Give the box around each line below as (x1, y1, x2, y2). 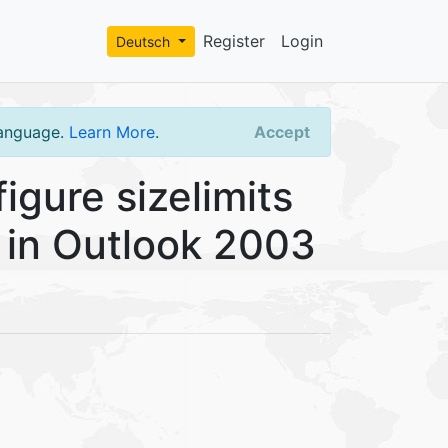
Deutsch (116, 32, 175, 50)
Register (203, 31, 265, 52)
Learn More (69, 122, 155, 143)
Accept (254, 122, 310, 143)
